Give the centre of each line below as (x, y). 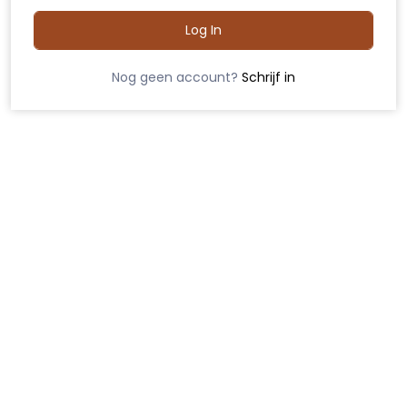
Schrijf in (268, 77)
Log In (203, 30)
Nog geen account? (177, 77)
